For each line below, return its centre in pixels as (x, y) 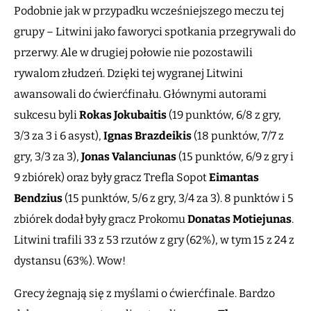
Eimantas (234, 178)
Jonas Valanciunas (129, 157)
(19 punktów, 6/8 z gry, (224, 115)
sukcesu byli (47, 115)
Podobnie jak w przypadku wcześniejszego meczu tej (149, 11)
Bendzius (39, 199)
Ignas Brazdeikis (146, 136)
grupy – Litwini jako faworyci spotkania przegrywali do (155, 32)
